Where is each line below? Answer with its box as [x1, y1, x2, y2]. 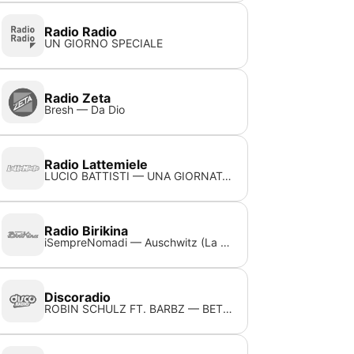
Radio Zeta [44, 90, 111, 106]
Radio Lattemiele [44, 156, 149, 172]
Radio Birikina [44, 223, 129, 239]
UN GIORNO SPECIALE [44, 36, 164, 50]
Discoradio [44, 289, 111, 305]
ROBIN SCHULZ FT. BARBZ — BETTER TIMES [223, 302, 233, 315]
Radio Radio [44, 24, 118, 40]
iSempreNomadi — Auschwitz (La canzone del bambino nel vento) [220, 235, 231, 249]
